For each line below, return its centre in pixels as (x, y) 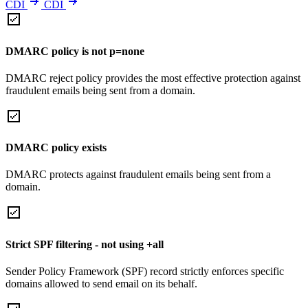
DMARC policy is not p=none (75, 51)
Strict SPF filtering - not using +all (85, 244)
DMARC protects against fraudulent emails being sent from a (138, 175)
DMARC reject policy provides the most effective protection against (153, 78)
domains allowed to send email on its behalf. (101, 283)
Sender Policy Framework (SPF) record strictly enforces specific (145, 271)
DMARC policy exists (56, 148)
